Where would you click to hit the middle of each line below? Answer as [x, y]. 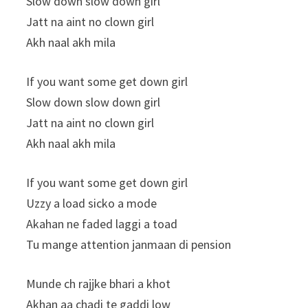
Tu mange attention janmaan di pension [129, 244]
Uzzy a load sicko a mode [92, 203]
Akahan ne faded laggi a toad [102, 223]
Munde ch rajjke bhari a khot [99, 283]
